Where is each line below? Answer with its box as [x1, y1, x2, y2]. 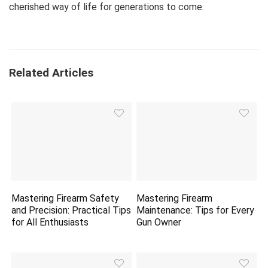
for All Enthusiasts [11, 217, 89, 229]
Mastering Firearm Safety [11, 193, 120, 205]
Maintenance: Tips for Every [136, 205, 255, 217]
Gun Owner [136, 217, 182, 229]
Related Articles [9, 65, 93, 80]
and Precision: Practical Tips [11, 205, 132, 217]
